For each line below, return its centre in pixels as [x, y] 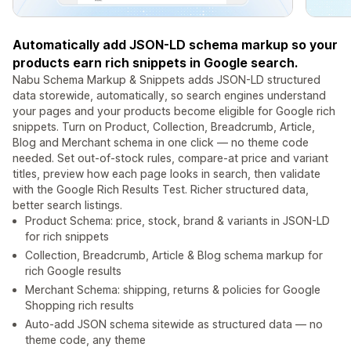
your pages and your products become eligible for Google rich [174, 111]
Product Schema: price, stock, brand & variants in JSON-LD [177, 221]
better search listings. [67, 205]
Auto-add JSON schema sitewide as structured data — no [174, 324]
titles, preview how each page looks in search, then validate [166, 174]
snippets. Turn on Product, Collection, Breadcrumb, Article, [164, 127]
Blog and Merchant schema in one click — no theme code [161, 143]
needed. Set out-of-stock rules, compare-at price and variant [170, 158]
